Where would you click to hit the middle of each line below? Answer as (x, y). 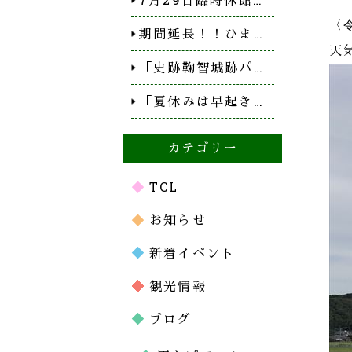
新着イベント (192, 253)
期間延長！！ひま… (202, 33)
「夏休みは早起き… (202, 101)
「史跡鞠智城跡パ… (202, 67)
